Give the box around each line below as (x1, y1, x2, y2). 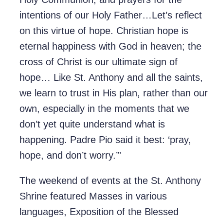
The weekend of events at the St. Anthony (19, 175, 201, 186)
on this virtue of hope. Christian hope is (19, 25, 188, 36)
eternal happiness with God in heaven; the (19, 41, 201, 52)
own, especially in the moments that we (19, 103, 189, 114)
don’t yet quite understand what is (19, 119, 165, 130)
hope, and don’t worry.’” (19, 150, 124, 161)
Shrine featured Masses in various (19, 191, 167, 202)
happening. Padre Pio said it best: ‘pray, (19, 134, 191, 145)
